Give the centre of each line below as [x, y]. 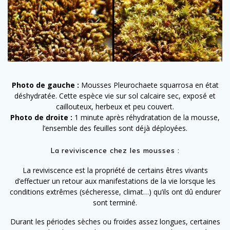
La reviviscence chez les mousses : [115, 150]
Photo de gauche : [45, 85]
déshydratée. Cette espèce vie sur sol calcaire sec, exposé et [115, 95]
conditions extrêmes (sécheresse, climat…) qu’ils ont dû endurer [115, 191]
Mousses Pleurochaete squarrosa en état [149, 85]
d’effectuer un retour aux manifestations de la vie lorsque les [115, 181]
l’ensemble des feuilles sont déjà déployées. [115, 128]
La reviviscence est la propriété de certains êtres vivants [115, 170]
